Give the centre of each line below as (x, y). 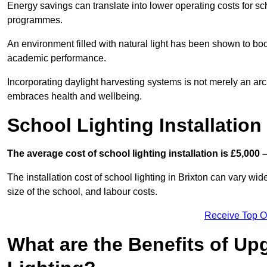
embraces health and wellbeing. (74, 96)
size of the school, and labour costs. (82, 191)
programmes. (35, 20)
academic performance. (57, 58)
